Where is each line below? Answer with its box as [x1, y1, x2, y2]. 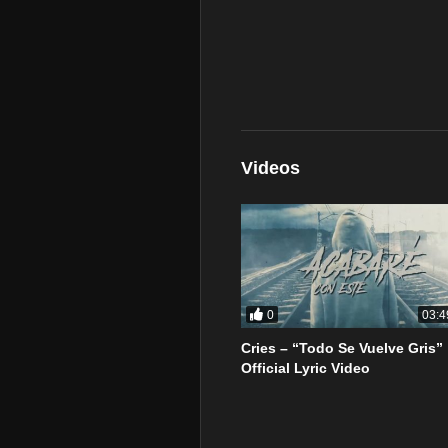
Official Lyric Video [241, 360, 370, 377]
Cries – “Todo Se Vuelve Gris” [241, 340, 443, 357]
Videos [241, 158, 300, 178]
